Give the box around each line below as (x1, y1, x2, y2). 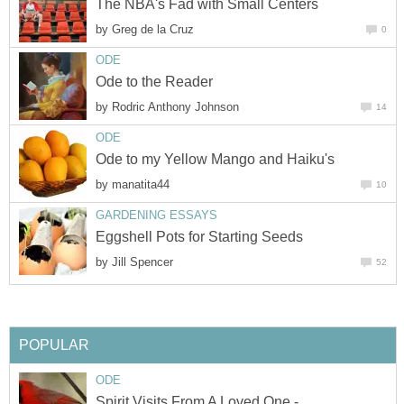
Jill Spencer (112, 255, 173, 270)
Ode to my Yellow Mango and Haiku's (96, 151, 335, 168)
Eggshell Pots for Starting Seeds (96, 229, 303, 245)
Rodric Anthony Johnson (112, 100, 239, 115)
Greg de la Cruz (112, 23, 194, 37)
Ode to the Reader (96, 74, 213, 90)
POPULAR (19, 336, 89, 353)
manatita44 (112, 178, 170, 192)
